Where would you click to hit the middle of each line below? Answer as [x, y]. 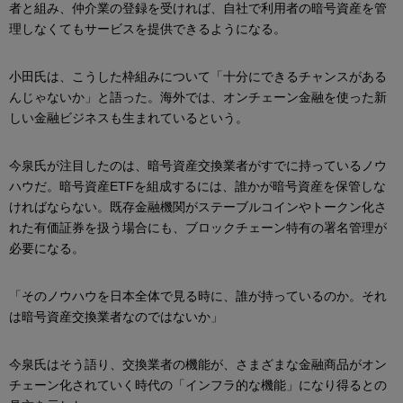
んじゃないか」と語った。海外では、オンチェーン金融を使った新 [198, 97]
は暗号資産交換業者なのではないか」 [116, 316]
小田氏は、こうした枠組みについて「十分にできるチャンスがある [198, 76]
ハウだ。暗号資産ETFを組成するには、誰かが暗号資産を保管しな [197, 186]
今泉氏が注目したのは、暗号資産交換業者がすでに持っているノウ [198, 165]
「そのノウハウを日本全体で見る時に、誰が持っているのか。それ [198, 296]
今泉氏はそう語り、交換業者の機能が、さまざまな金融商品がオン [198, 364]
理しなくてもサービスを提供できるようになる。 [148, 28]
